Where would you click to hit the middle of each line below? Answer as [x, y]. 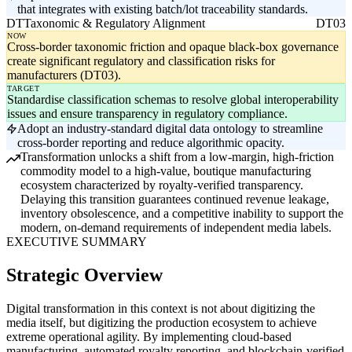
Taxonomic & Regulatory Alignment [114, 24]
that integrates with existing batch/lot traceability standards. [163, 9]
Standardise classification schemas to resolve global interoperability [173, 100]
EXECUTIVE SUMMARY [77, 242]
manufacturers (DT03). [64, 75]
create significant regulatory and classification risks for [141, 61]
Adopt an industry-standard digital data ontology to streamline [170, 129]
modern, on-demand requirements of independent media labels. [176, 228]
